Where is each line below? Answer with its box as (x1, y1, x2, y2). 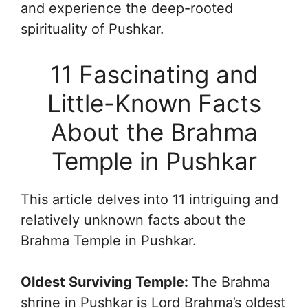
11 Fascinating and (49, 60, 258, 89)
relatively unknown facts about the (21, 212, 246, 229)
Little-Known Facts (47, 89, 261, 118)
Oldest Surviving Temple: (21, 274, 192, 291)
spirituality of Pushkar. (21, 21, 164, 38)
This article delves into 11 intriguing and (21, 191, 278, 208)
